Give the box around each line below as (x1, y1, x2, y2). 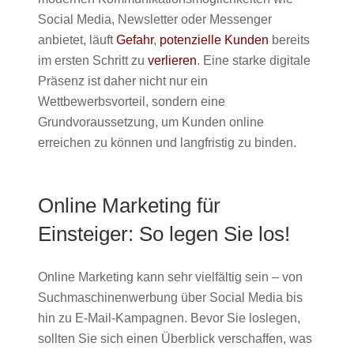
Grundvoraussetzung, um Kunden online (38, 115, 264, 129)
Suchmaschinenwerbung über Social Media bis (38, 290, 303, 304)
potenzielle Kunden (160, 32, 269, 47)
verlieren (148, 53, 197, 67)
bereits (269, 32, 310, 47)
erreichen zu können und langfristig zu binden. (38, 135, 296, 149)
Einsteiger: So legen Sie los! (38, 221, 290, 246)
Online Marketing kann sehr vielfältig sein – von (38, 269, 303, 284)
